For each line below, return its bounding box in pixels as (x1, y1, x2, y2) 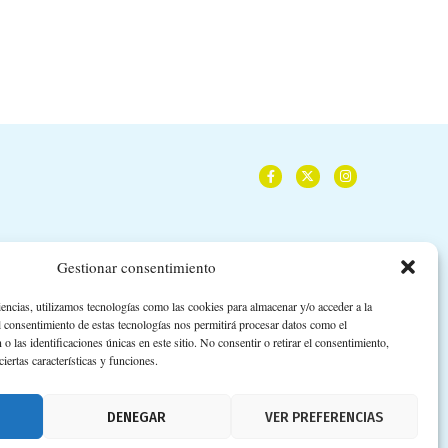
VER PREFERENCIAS (265, 407, 384, 426)
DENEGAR (107, 407, 167, 426)
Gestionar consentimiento (57, 257, 217, 277)
